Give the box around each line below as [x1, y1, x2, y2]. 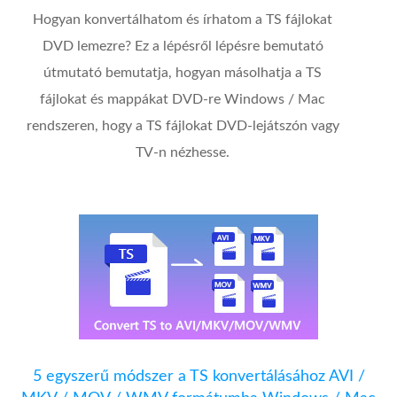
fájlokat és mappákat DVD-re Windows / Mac [40, 92, 326, 107]
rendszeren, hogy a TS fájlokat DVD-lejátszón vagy [26, 119, 339, 134]
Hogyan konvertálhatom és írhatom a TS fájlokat [33, 12, 333, 27]
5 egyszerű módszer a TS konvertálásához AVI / [32, 369, 365, 385]
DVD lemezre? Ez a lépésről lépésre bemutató [42, 39, 323, 54]
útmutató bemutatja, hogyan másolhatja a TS [43, 66, 323, 81]
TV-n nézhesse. [136, 145, 230, 160]
